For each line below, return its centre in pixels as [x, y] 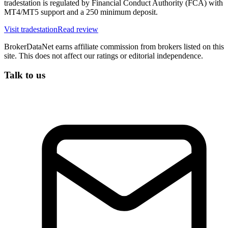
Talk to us [25, 75]
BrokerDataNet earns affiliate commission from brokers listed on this [114, 46]
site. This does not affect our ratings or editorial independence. [104, 55]
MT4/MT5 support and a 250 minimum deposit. [81, 12]
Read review [78, 29]
